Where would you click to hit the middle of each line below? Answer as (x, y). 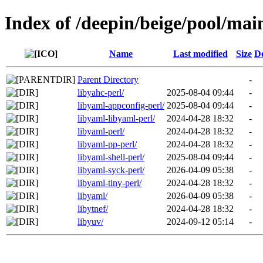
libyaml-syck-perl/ (111, 170)
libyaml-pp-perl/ (107, 144)
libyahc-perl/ (101, 92)
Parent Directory (108, 79)
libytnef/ (93, 208)
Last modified (200, 53)
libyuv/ (90, 221)
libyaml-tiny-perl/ (109, 183)
